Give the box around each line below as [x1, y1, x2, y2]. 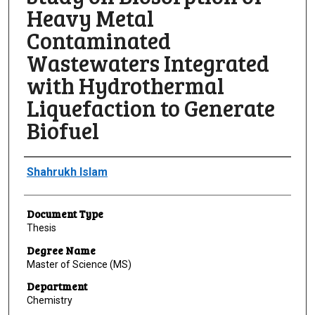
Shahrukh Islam [26, 165, 108, 179]
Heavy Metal [26, 3, 154, 34]
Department [26, 279, 87, 294]
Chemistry [26, 295, 72, 307]
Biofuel [26, 115, 99, 146]
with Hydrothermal [26, 70, 224, 101]
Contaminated [26, 25, 171, 56]
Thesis [26, 222, 56, 234]
